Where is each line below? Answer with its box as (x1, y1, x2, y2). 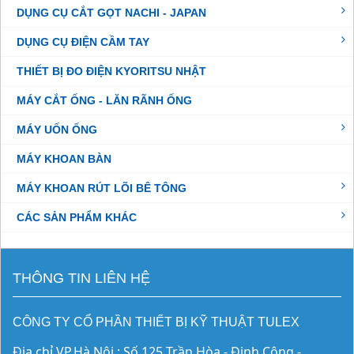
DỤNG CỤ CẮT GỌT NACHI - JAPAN (17, 6, 206, 20)
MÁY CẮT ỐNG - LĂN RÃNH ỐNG (17, 94, 192, 107)
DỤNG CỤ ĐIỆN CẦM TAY (17, 36, 149, 49)
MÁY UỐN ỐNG (17, 123, 97, 137)
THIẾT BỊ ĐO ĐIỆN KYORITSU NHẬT (17, 65, 206, 78)
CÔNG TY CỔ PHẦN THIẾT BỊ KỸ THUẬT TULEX (13, 315, 299, 330)
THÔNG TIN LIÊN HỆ (13, 270, 150, 287)
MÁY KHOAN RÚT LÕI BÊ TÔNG (17, 182, 186, 195)
